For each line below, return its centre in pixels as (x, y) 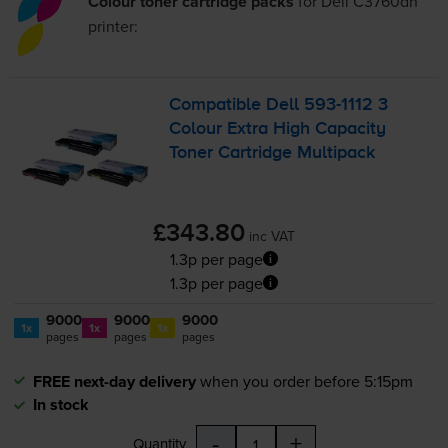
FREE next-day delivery (114, 381)
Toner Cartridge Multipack (272, 153)
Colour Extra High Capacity (278, 129)
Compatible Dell (237, 105)
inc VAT (272, 235)
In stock (60, 404)
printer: (113, 26)
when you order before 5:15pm (306, 380)
